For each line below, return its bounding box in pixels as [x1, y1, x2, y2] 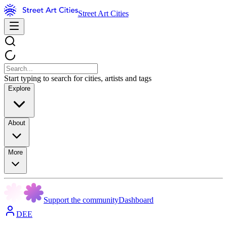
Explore [8, 85, 30, 92]
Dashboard [119, 196, 154, 204]
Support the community [44, 196, 119, 204]
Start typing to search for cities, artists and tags [4, 74, 152, 83]
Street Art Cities [78, 9, 129, 18]
